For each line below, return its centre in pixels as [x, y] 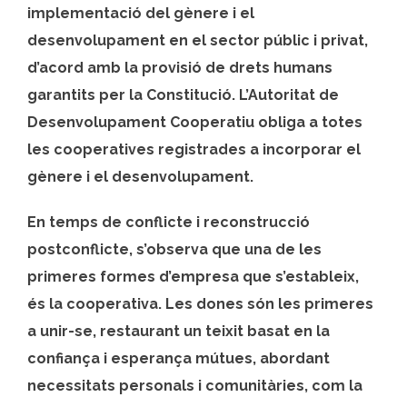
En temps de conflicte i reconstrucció [169, 222]
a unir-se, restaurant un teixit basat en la [179, 331]
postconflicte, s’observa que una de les [174, 249]
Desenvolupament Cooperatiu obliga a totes [195, 122]
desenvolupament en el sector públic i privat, [198, 40]
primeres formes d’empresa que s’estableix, [193, 276]
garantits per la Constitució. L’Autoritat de [183, 94]
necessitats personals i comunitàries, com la [195, 385]
